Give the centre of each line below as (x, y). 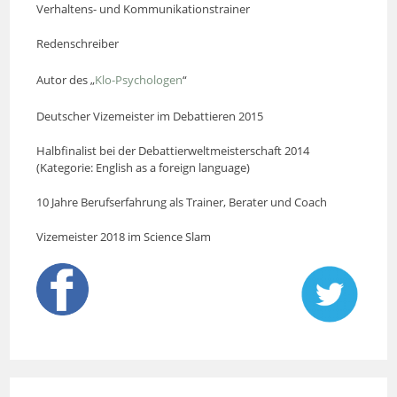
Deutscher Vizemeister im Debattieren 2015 (150, 116)
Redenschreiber (78, 43)
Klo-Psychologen (139, 79)
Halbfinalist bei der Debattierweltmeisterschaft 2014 (173, 150)
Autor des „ (66, 79)
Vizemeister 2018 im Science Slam (124, 236)
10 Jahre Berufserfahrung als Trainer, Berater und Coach (182, 202)
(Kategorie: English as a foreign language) (144, 167)
